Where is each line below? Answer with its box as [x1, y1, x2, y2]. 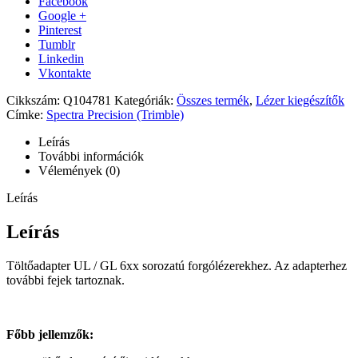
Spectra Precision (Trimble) [46, 107, 184, 121]
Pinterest [38, 22, 82, 37]
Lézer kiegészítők [256, 93, 344, 107]
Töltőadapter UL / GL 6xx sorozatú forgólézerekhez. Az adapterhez [6, 258, 347, 272]
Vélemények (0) [38, 163, 120, 177]
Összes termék [177, 93, 249, 107]
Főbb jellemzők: [6, 327, 93, 341]
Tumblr [38, 37, 75, 51]
